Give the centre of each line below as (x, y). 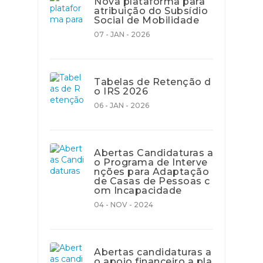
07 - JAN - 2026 (122, 34)
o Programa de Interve (151, 162)
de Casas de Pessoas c (152, 181)
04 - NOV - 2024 (124, 205)
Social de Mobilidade (146, 20)
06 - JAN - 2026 (122, 105)
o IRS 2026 (121, 91)
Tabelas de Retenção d (153, 82)
